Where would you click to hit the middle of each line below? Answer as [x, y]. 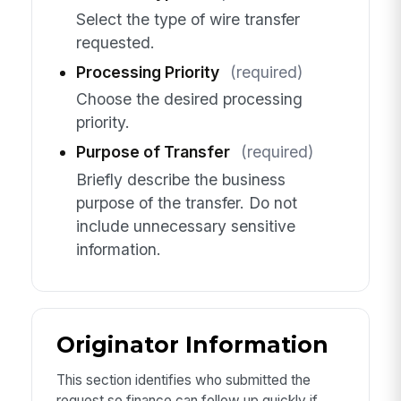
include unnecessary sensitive [185, 226]
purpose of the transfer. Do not [186, 202]
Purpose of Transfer [153, 152]
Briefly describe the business [180, 179]
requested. [115, 42]
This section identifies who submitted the [183, 380]
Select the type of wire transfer [188, 19]
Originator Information [192, 345]
